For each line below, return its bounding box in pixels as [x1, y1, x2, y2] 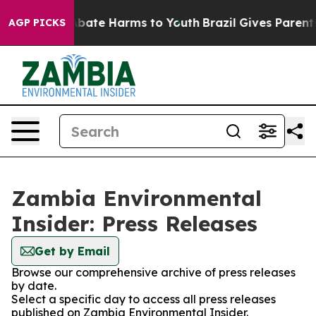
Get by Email [35, 244, 110, 258]
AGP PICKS [8, 16, 66, 29]
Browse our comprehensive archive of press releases [11, 265, 296, 279]
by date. [11, 279, 56, 293]
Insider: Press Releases [11, 210, 257, 237]
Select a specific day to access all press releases [11, 292, 276, 306]
